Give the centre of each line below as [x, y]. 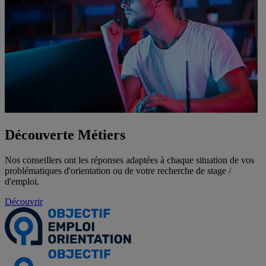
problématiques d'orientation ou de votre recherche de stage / [118, 171]
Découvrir [24, 202]
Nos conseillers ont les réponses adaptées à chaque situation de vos [129, 160]
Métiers [102, 135]
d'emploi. [22, 181]
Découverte [41, 135]
